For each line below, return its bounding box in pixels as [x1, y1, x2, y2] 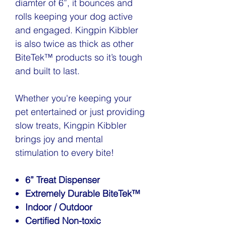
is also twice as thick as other [15, 38, 134, 49]
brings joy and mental [15, 133, 103, 145]
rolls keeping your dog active [15, 11, 133, 22]
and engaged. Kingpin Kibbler [15, 24, 138, 36]
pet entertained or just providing [15, 106, 145, 118]
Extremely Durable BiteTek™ [25, 188, 140, 199]
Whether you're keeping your [15, 92, 132, 104]
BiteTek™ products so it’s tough [15, 51, 142, 63]
